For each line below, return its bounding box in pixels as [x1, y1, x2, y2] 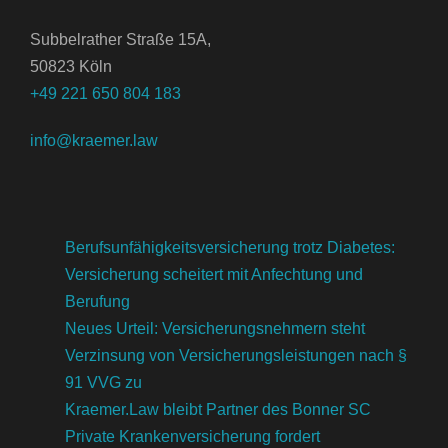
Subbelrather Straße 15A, [30, 31, 211, 48]
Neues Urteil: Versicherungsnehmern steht [65, 320, 365, 337]
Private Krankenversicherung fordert [65, 428, 320, 445]
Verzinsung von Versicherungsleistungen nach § [65, 347, 407, 364]
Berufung [65, 293, 130, 310]
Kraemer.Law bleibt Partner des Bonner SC [65, 401, 371, 418]
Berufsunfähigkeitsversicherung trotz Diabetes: [65, 239, 395, 256]
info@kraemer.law [30, 132, 158, 149]
